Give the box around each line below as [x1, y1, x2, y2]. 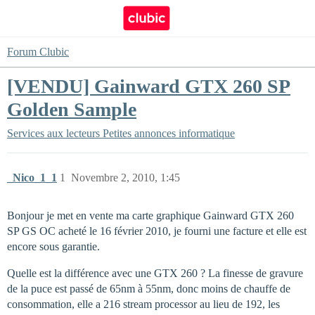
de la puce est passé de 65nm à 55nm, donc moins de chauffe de [7, 283, 290, 295]
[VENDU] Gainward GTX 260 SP [7, 75, 290, 97]
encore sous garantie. [7, 240, 100, 252]
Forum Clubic [7, 46, 69, 58]
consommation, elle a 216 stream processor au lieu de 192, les [7, 298, 280, 310]
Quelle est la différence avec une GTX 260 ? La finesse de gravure [7, 267, 303, 279]
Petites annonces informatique [103, 127, 235, 139]
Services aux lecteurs [7, 127, 100, 139]
